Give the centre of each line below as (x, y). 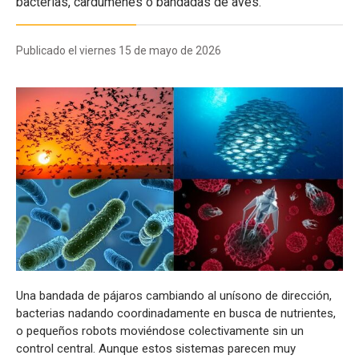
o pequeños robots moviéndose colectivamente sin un (160, 331)
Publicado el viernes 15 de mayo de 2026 (119, 50)
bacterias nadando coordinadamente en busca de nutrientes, (176, 314)
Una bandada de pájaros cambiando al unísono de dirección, (174, 296)
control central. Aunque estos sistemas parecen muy (156, 349)
